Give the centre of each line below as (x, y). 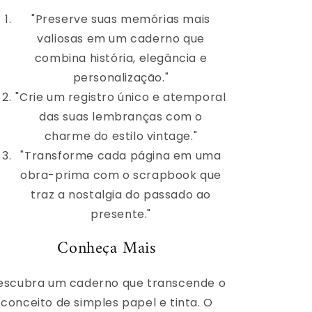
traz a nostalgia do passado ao (120, 194)
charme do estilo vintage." (121, 136)
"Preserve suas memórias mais (121, 19)
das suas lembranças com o (120, 116)
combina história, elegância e (121, 58)
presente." (121, 214)
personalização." (121, 77)
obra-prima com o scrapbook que (120, 175)
